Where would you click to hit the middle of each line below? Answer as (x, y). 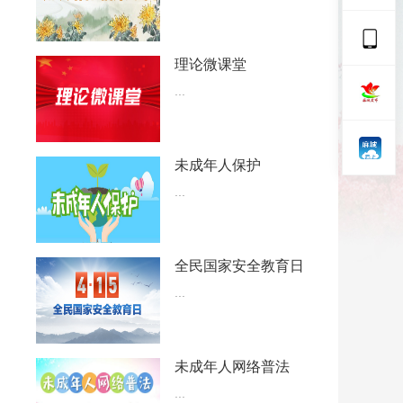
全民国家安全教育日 (239, 266)
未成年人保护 (218, 165)
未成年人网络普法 (232, 367)
